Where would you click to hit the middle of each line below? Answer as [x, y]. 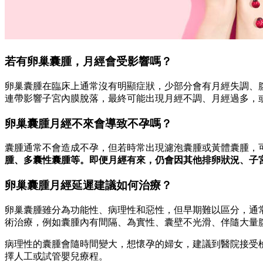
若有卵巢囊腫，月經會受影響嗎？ [90, 62]
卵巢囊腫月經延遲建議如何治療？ [88, 185]
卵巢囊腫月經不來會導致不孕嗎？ [88, 123]
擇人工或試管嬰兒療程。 [56, 256]
